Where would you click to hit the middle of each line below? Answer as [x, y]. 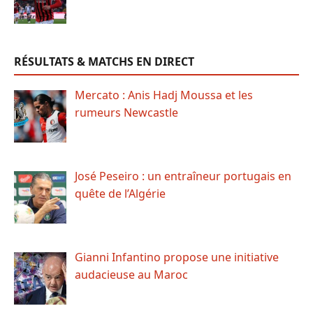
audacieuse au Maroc [131, 275]
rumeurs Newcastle [126, 113]
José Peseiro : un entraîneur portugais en [183, 176]
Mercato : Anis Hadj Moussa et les [164, 95]
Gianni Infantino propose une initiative [177, 257]
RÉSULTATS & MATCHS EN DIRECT [104, 62]
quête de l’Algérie [120, 194]
